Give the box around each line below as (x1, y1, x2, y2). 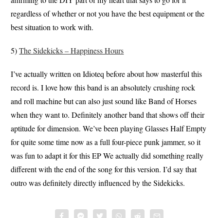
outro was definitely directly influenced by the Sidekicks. (11, 177, 185, 188)
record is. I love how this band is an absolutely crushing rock (11, 82, 196, 92)
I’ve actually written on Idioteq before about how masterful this (11, 68, 202, 79)
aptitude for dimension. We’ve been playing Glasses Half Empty (11, 123, 207, 133)
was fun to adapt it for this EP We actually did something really (11, 150, 204, 161)
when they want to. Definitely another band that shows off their (11, 109, 205, 120)
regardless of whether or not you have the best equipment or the (11, 8, 205, 18)
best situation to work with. (11, 21, 94, 32)
